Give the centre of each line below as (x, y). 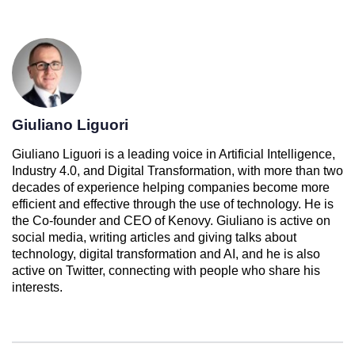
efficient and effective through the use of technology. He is (173, 204)
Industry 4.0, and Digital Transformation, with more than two (177, 171)
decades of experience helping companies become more (171, 188)
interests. (37, 288)
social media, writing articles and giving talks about (154, 238)
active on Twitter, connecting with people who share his (166, 271)
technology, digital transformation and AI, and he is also (166, 254)
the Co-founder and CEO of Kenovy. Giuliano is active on (171, 221)
